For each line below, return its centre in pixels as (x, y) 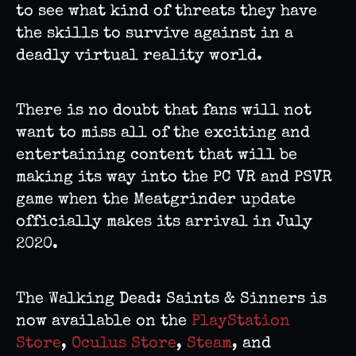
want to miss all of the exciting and (163, 134)
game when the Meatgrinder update (156, 201)
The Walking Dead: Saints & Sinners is (171, 300)
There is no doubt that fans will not (164, 112)
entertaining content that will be (157, 156)
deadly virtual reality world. (141, 57)
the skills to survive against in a (155, 35)
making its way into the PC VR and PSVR (174, 178)
